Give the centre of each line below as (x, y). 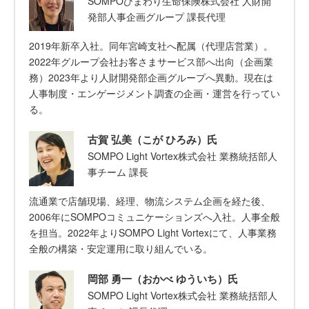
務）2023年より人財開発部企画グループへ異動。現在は (151, 78)
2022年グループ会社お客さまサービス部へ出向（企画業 (151, 62)
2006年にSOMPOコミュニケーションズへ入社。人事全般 (154, 216)
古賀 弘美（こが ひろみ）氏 (152, 140)
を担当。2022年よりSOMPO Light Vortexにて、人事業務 (153, 232)
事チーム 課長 (118, 172)
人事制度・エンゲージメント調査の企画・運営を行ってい (154, 93)
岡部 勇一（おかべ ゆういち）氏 (163, 278)
